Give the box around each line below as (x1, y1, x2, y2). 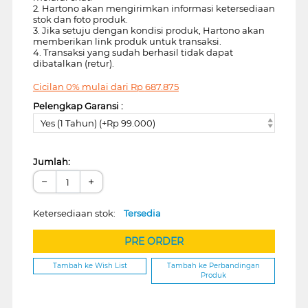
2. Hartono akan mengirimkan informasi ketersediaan (32, 2, 275, 14)
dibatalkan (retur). (32, 57, 114, 69)
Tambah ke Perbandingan (166, 261, 260, 271)
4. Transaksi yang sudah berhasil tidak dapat (32, 46, 233, 58)
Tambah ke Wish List (52, 261, 127, 271)
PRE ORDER (124, 235, 184, 248)
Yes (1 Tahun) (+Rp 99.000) (40, 118, 155, 129)
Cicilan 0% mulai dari (32, 80, 131, 92)
